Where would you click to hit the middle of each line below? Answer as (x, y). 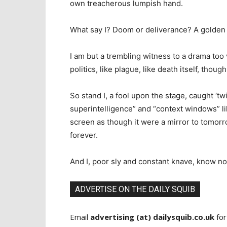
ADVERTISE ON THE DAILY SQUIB (135, 190)
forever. (84, 135)
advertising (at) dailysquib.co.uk (152, 217)
